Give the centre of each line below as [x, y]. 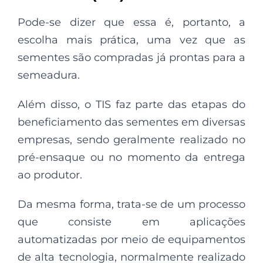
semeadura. [49, 75]
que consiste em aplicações [131, 222]
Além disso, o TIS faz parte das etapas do [131, 104]
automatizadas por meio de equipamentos [131, 239]
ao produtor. [50, 175]
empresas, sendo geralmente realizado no [131, 139]
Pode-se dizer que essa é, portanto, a [131, 22]
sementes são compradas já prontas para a [131, 57]
